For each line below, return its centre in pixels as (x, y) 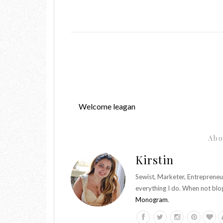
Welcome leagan (107, 106)
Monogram (152, 200)
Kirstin (155, 160)
